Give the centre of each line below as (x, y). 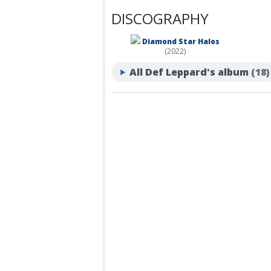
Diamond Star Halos (181, 41)
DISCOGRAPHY (160, 18)
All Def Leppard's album (189, 72)
